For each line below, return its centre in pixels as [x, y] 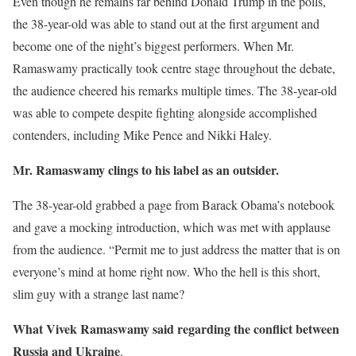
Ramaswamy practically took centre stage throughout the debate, [174, 68]
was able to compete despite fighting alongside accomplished [165, 112]
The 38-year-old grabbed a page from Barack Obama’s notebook [174, 205]
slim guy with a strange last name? [99, 294]
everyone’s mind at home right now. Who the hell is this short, [166, 271]
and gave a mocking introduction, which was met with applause [172, 227]
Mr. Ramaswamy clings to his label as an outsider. [146, 170]
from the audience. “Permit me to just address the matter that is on [176, 249]
